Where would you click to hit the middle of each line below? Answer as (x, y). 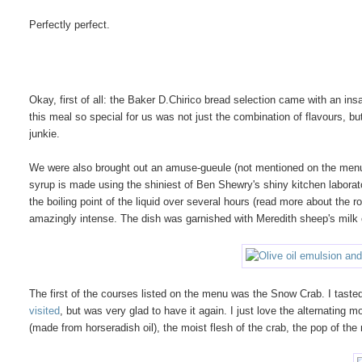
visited (45, 310)
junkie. (45, 133)
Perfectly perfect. (70, 24)
